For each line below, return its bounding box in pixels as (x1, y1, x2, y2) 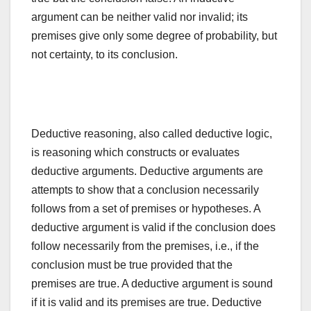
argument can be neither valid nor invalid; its (31, 11, 248, 24)
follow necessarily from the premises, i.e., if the (31, 240, 259, 253)
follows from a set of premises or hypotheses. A (31, 203, 260, 215)
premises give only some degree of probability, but (31, 30, 277, 42)
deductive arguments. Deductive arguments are (31, 165, 263, 178)
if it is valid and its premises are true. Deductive (31, 296, 262, 309)
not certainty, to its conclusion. (31, 49, 178, 61)
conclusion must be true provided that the (31, 259, 233, 271)
